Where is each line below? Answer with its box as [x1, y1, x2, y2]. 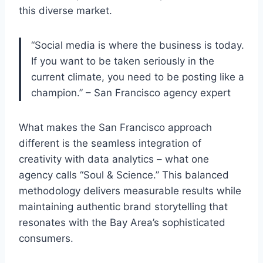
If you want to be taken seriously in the [31, 55, 214, 68]
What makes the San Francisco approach [19, 122, 212, 134]
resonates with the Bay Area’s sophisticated [19, 217, 225, 229]
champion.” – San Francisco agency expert [31, 87, 231, 99]
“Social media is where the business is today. [31, 39, 244, 52]
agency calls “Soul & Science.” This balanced [19, 169, 229, 181]
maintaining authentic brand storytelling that [19, 201, 228, 213]
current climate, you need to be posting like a [31, 71, 244, 83]
